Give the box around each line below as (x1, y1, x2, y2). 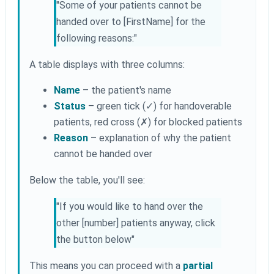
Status (54, 100, 86, 113)
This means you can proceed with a (29, 260, 183, 272)
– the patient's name (80, 84, 171, 97)
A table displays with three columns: (29, 59, 185, 71)
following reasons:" (56, 32, 137, 45)
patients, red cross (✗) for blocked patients (54, 116, 242, 128)
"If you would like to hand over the (56, 201, 203, 213)
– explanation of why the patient (88, 132, 231, 144)
